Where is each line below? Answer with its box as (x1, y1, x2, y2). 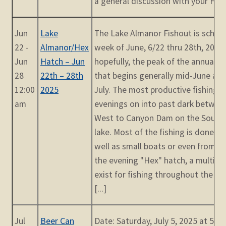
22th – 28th (40, 70, 84, 82)
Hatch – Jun (40, 56, 85, 68)
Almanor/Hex (40, 42, 89, 53)
